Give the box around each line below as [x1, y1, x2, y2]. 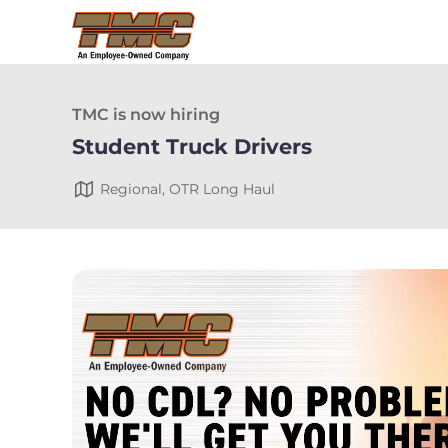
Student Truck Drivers [72, 134, 312, 159]
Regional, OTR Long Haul [100, 180, 275, 198]
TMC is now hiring [72, 105, 220, 124]
